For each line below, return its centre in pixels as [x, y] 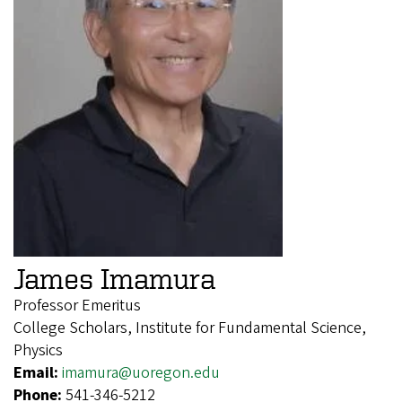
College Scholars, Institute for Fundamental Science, [190, 328]
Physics [38, 350]
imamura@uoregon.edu [141, 372]
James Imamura [114, 278]
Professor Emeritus [77, 305]
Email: [38, 372]
